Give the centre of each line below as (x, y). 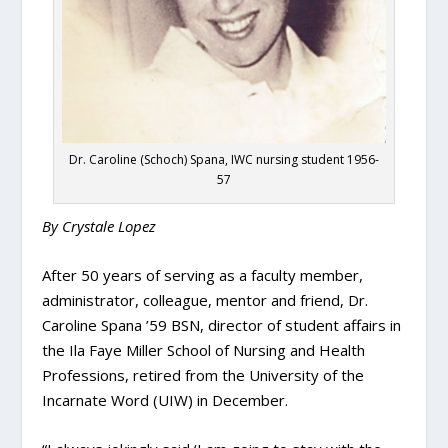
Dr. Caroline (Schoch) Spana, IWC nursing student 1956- (224, 159)
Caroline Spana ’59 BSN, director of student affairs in (222, 324)
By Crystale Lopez (99, 225)
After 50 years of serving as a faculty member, (203, 274)
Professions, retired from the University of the (203, 374)
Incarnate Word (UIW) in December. (165, 399)
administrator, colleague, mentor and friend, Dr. (205, 299)
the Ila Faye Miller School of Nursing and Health (204, 349)
